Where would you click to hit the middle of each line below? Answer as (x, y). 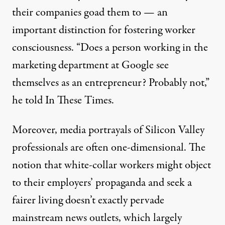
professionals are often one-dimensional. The (109, 148)
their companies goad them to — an (90, 13)
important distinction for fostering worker (104, 30)
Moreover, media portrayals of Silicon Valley (108, 130)
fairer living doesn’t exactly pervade (88, 200)
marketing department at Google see (90, 65)
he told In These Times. (63, 100)
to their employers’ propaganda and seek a (102, 183)
